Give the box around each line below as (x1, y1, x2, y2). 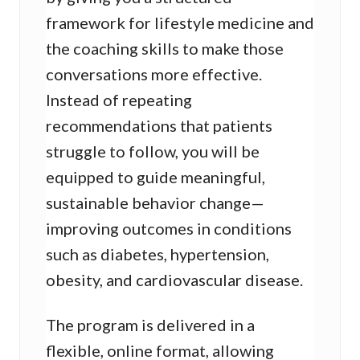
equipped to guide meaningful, (46, 167, 265, 187)
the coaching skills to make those (46, 39, 284, 59)
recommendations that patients (46, 116, 272, 136)
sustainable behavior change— (46, 193, 264, 213)
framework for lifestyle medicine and (46, 13, 314, 33)
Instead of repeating (46, 90, 192, 110)
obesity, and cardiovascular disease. (46, 270, 303, 290)
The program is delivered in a (46, 315, 255, 335)
